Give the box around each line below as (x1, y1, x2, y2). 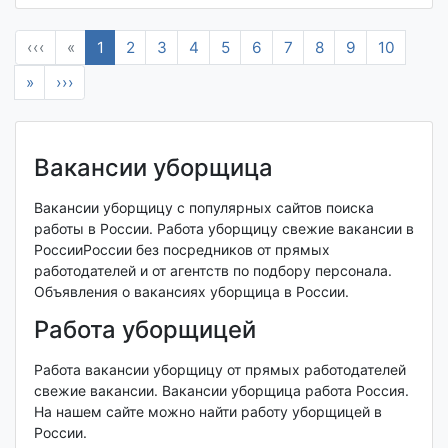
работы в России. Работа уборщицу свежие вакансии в (33, 219, 414, 237)
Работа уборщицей (33, 314, 256, 344)
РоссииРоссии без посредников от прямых (33, 240, 330, 258)
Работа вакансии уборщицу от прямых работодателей (33, 361, 406, 379)
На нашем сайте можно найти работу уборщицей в (33, 403, 382, 421)
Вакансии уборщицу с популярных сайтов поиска (33, 198, 374, 216)
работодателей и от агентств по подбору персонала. (33, 261, 392, 279)
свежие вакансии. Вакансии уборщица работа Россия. (33, 382, 409, 400)
